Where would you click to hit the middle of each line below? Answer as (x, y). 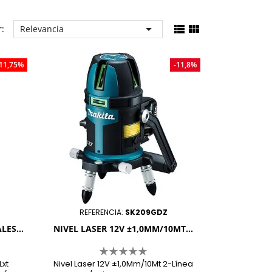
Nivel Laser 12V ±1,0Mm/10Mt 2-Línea (124, 264)
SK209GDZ (146, 212)
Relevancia (42, 29)
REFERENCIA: (102, 212)
